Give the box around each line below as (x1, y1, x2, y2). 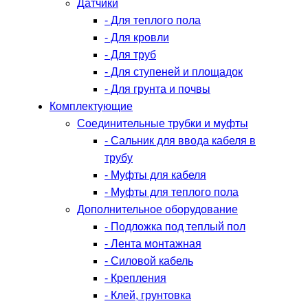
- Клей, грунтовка (104, 289, 191, 301)
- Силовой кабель (104, 255, 193, 267)
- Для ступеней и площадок (104, 66, 243, 78)
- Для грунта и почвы (104, 83, 210, 95)
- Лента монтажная (104, 238, 201, 250)
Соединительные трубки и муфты (77, 118, 248, 129)
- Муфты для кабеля (104, 169, 206, 181)
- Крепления (104, 272, 166, 284)
